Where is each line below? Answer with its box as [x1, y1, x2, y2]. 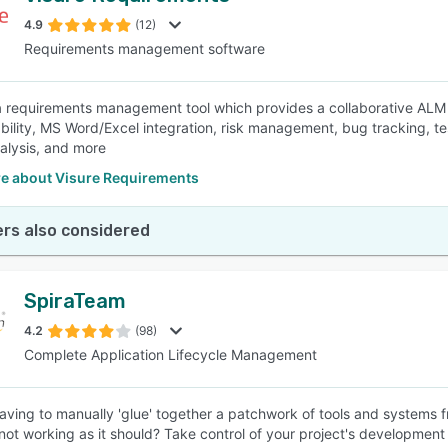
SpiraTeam [24, 289, 126, 313]
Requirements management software [24, 40, 265, 57]
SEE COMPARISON [161, 91, 277, 107]
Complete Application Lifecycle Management [24, 346, 317, 363]
